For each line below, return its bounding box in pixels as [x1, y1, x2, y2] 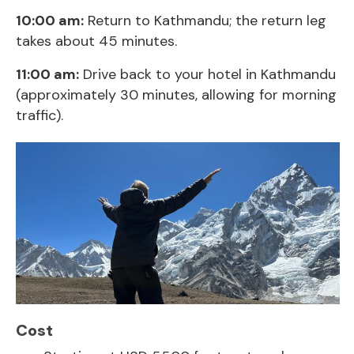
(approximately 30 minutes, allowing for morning [16, 85, 337, 104]
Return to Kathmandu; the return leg [84, 10, 326, 30]
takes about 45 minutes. [16, 31, 177, 51]
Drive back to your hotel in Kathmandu [79, 64, 336, 84]
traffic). [16, 105, 63, 125]
